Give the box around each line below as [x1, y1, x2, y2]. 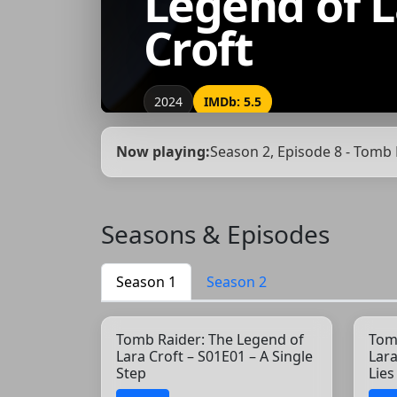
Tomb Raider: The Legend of [116, 329, 304, 349]
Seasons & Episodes [101, 216, 330, 251]
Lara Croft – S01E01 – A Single [116, 346, 313, 366]
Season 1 [116, 271, 176, 292]
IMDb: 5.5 [204, 92, 261, 110]
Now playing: [116, 142, 210, 162]
